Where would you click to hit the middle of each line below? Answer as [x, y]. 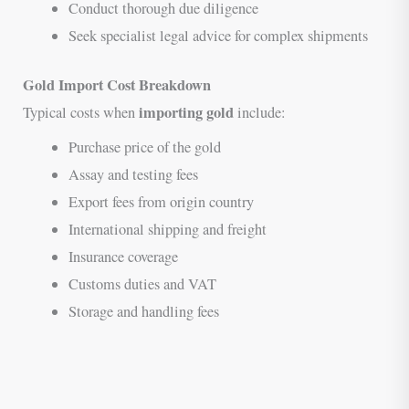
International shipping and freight [167, 230]
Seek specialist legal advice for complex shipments [218, 35]
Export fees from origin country [161, 202]
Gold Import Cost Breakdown [117, 85]
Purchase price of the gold [144, 147]
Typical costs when [81, 113]
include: [260, 113]
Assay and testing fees [133, 175]
